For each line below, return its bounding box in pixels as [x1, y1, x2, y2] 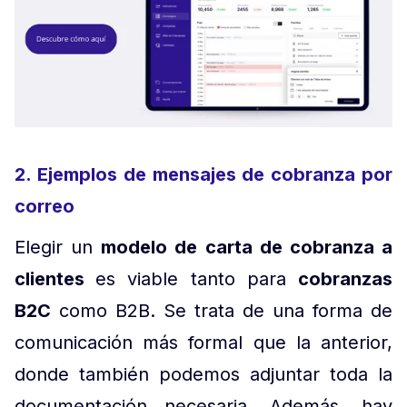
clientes [15, 268, 96, 291]
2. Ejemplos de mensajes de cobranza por [15, 164, 392, 186]
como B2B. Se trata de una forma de [51, 300, 392, 323]
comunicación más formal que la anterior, [15, 332, 392, 354]
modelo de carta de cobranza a [101, 236, 393, 259]
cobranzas [298, 268, 393, 291]
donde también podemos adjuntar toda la [15, 363, 392, 386]
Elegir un [15, 236, 102, 259]
